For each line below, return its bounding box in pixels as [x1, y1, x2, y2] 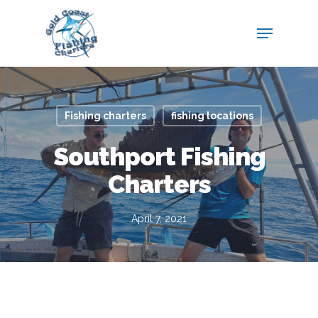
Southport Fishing [53, 142, 265, 171]
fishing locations [170, 110, 253, 121]
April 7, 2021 [131, 213, 187, 224]
